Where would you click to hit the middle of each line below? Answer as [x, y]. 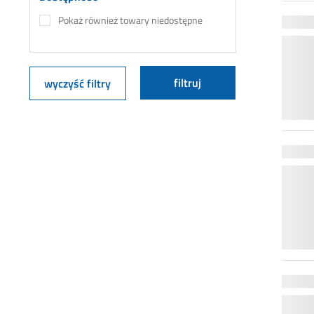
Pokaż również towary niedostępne [130, 20]
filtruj [188, 82]
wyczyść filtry [78, 83]
